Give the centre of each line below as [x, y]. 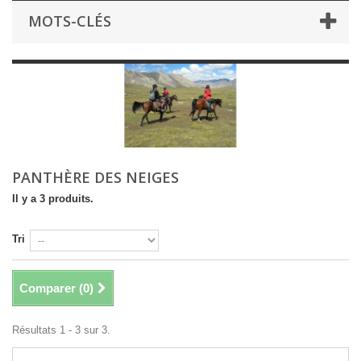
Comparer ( [51, 288]
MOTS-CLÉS [70, 21]
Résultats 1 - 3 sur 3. [61, 330]
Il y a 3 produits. [53, 199]
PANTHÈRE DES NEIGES [98, 177]
